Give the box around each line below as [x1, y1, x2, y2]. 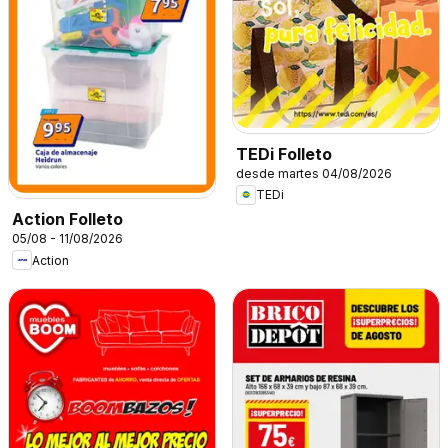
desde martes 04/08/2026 [236, 165, 392, 181]
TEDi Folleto [236, 143, 332, 164]
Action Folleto [12, 209, 123, 230]
